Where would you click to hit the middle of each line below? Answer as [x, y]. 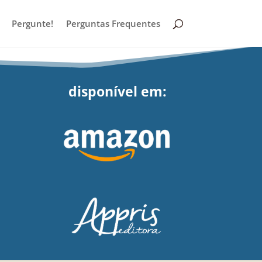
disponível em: [118, 91]
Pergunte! [32, 23]
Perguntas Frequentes [113, 23]
